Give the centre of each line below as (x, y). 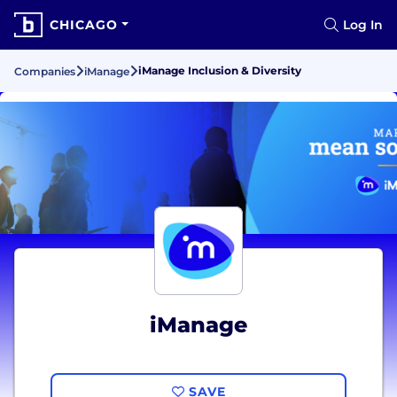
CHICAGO (84, 25)
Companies (45, 71)
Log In (363, 25)
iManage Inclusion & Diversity (220, 70)
